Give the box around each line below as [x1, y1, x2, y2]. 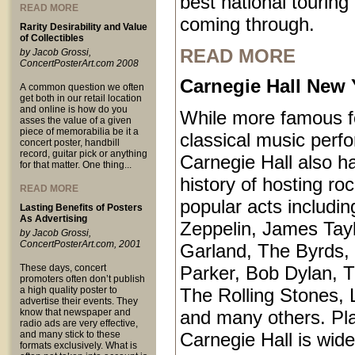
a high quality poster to [20, 284, 117, 296]
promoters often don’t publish [20, 273, 145, 284]
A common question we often [20, 82, 144, 93]
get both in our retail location [20, 93, 142, 104]
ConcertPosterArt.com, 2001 [20, 239, 141, 250]
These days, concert [20, 262, 106, 273]
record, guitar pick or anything [20, 148, 147, 159]
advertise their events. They [20, 296, 138, 307]
